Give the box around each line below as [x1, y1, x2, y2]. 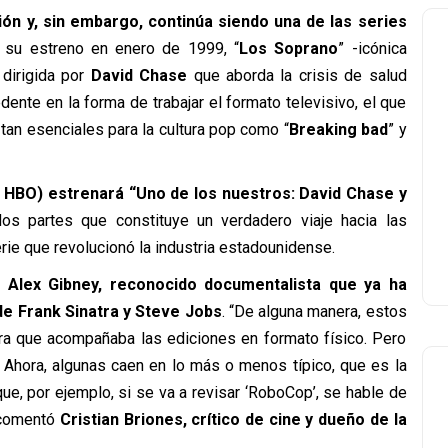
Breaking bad [288, 120, 389, 139]
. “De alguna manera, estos [221, 302, 407, 321]
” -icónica [338, 39, 407, 58]
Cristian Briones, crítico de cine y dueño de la [60, 410, 407, 429]
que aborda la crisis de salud [187, 66, 407, 85]
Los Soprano [238, 39, 339, 58]
